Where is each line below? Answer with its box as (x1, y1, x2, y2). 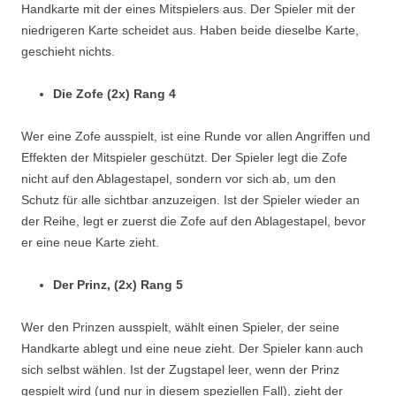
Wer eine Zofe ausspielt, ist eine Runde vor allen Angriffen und (21, 129, 370, 144)
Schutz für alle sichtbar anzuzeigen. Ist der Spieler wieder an (21, 193, 360, 208)
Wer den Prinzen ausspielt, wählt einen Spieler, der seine (21, 320, 339, 335)
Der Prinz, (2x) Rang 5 (53, 278, 183, 293)
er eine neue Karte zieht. (21, 235, 159, 250)
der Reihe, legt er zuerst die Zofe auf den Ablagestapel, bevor (21, 214, 366, 229)
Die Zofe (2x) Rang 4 (53, 87, 176, 102)
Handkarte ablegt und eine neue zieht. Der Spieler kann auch (21, 341, 363, 356)
